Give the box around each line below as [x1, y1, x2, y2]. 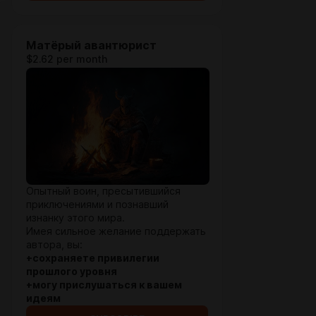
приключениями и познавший [26, 199, 169, 210]
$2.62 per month [26, 54, 107, 65]
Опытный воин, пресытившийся [26, 186, 181, 197]
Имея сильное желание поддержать [26, 226, 206, 237]
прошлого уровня [26, 266, 117, 277]
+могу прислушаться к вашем [26, 279, 182, 291]
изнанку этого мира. [26, 212, 125, 224]
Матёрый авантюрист [26, 39, 157, 52]
